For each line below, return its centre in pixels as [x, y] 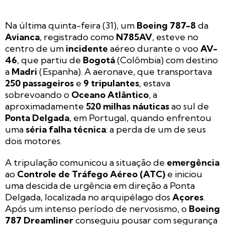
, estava [155, 83]
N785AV [134, 37]
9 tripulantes [111, 83]
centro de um [35, 48]
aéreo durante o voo [154, 48]
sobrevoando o [38, 94]
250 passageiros [39, 83]
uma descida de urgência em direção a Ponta [100, 185]
